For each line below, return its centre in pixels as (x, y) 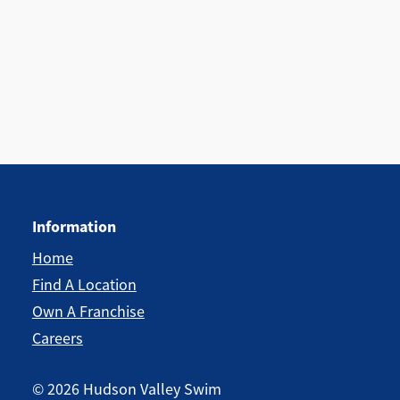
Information (74, 227)
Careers (57, 338)
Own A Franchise (88, 312)
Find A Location (84, 285)
